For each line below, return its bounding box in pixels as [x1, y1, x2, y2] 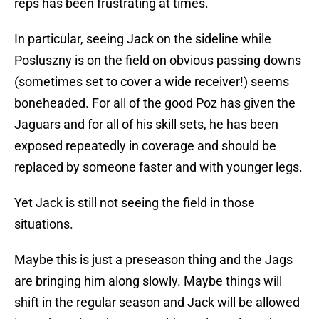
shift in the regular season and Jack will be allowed [14, 295, 300, 310]
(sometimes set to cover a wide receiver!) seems [14, 74, 289, 90]
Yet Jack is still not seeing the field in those [14, 195, 255, 211]
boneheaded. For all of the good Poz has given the [14, 95, 296, 111]
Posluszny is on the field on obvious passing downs [14, 53, 301, 68]
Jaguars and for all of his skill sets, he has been [14, 117, 278, 132]
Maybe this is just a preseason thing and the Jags [14, 252, 293, 268]
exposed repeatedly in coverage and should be [14, 138, 276, 154]
